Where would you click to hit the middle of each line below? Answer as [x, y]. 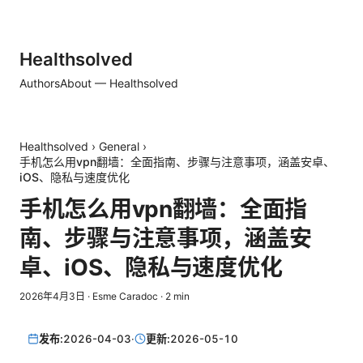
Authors [40, 83]
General [119, 146]
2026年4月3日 [52, 296]
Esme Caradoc [125, 296]
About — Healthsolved [119, 83]
